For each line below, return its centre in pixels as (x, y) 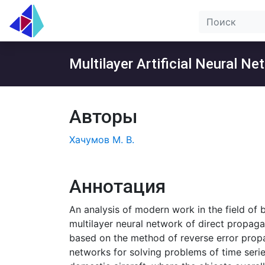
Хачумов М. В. (102, 140)
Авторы (104, 117)
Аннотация (117, 186)
